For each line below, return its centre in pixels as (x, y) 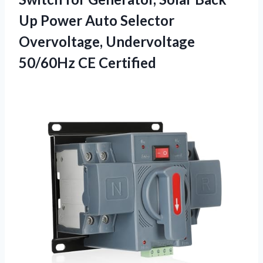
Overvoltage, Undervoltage (107, 41)
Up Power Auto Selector (97, 20)
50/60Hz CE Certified (87, 62)
